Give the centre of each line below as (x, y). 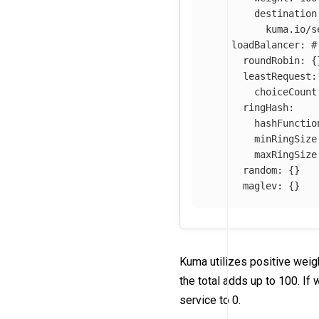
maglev (260, 185)
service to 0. (210, 300)
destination (286, 13)
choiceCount (286, 91)
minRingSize (286, 138)
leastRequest (277, 76)
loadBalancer (266, 45)
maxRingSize (286, 154)
